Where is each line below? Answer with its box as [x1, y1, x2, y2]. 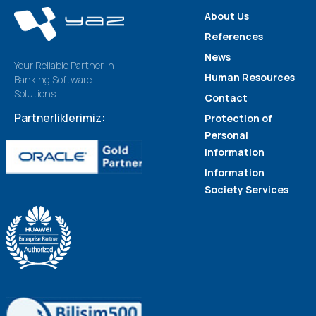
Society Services [205, 183, 288, 196]
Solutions [14, 87, 56, 100]
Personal [205, 128, 248, 142]
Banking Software [14, 73, 92, 86]
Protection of [205, 111, 272, 125]
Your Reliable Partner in [14, 59, 114, 72]
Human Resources [205, 71, 295, 84]
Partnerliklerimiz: [14, 110, 105, 126]
